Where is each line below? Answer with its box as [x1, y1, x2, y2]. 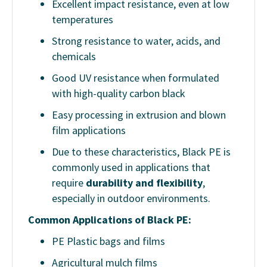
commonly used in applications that [52, 160, 210, 175]
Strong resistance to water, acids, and [52, 34, 221, 48]
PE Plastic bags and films [52, 234, 165, 249]
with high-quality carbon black [52, 86, 185, 101]
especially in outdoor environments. [52, 191, 210, 206]
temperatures [52, 13, 113, 27]
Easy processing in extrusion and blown [52, 108, 226, 122]
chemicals [52, 49, 96, 64]
